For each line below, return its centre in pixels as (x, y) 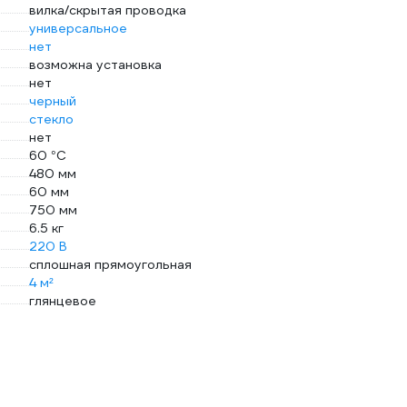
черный (53, 101)
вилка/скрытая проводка (108, 10)
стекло (51, 119)
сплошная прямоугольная (110, 264)
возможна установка (95, 65)
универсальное (78, 28)
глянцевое (63, 301)
